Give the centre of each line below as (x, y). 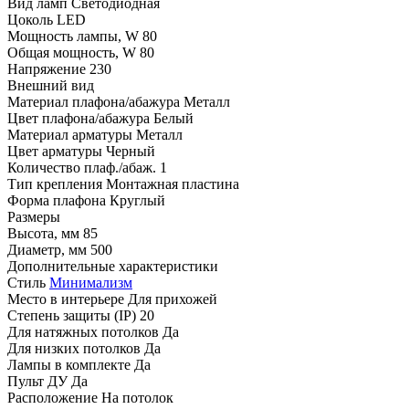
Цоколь (30, 20)
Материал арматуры (70, 135)
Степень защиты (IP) (72, 316)
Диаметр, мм (47, 250)
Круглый (137, 201)
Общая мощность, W (72, 53)
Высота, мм (43, 234)
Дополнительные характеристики (113, 267)
